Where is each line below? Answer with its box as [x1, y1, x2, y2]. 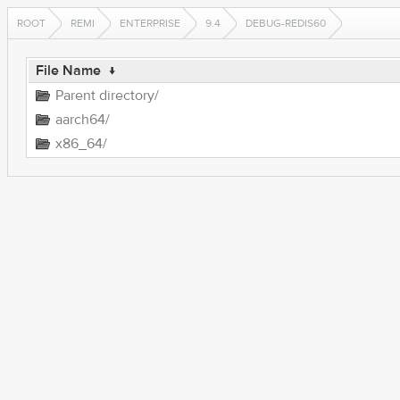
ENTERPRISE [120, 16, 180, 30]
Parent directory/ [54, 87, 159, 104]
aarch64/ [54, 111, 110, 129]
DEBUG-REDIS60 [246, 16, 326, 30]
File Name [35, 62, 101, 79]
